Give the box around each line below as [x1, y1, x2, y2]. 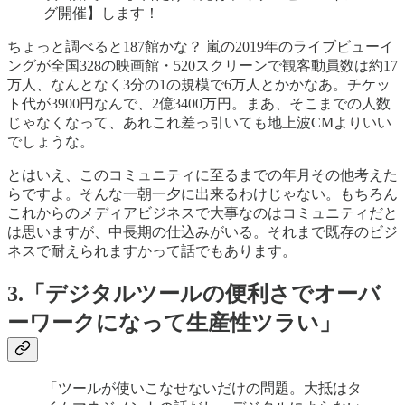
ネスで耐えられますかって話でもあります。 [7, 243, 297, 259]
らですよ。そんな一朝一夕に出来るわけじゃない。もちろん [7, 186, 398, 202]
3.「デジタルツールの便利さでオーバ [7, 282, 381, 306]
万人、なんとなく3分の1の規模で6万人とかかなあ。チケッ [7, 77, 391, 93]
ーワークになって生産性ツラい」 [7, 311, 341, 335]
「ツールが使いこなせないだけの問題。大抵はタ [43, 380, 362, 396]
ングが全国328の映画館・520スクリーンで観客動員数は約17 [7, 58, 398, 74]
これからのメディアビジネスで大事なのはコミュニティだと [7, 205, 398, 221]
